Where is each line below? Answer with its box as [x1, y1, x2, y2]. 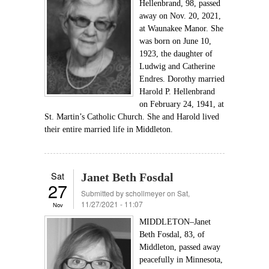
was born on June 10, [139, 37, 211, 46]
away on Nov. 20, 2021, [139, 11, 221, 20]
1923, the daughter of [139, 49, 213, 58]
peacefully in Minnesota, [139, 255, 223, 264]
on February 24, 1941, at [139, 100, 224, 109]
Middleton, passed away [139, 243, 220, 252]
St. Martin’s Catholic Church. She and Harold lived [44, 112, 219, 121]
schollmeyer [125, 188, 165, 198]
